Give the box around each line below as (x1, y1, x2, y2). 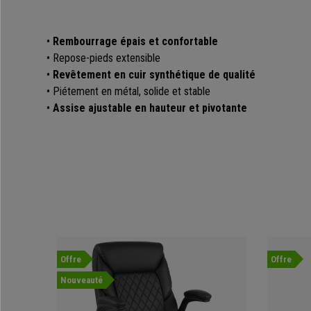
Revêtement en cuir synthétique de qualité (53, 68, 255, 82)
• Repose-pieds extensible (47, 51, 160, 65)
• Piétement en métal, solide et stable (47, 85, 210, 99)
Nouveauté (60, 275, 103, 286)
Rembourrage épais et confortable (53, 35, 218, 49)
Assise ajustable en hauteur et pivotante (53, 101, 247, 115)
